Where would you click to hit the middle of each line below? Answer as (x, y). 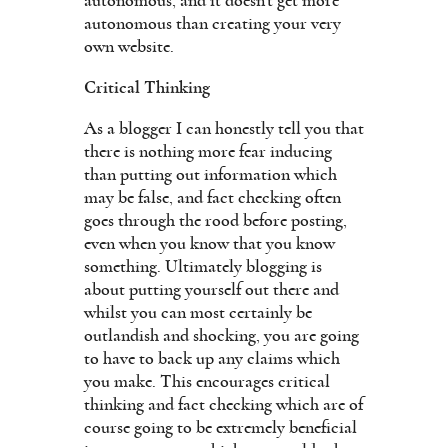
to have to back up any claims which (212, 358)
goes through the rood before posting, (215, 220)
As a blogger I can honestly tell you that (224, 128)
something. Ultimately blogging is (203, 266)
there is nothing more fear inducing (208, 151)
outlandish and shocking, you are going (221, 335)
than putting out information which (210, 174)
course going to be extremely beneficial (220, 427)
